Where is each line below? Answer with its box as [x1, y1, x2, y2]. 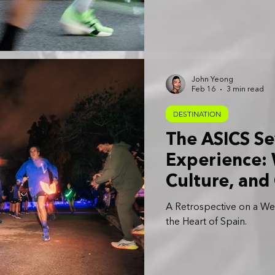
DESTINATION [173, 109, 221, 118]
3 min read [227, 86, 264, 94]
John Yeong [192, 76, 233, 83]
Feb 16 [192, 86, 215, 94]
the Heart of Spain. [166, 217, 247, 227]
